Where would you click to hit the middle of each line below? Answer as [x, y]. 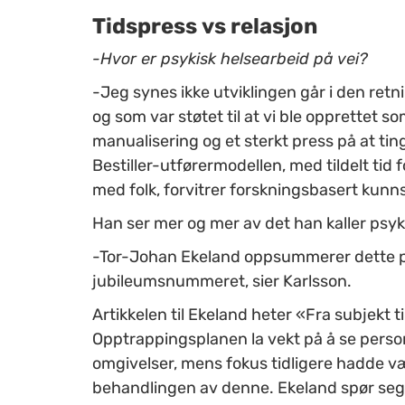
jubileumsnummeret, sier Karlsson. [222, 281]
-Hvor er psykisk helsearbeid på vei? [230, 58]
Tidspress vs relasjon [205, 26]
